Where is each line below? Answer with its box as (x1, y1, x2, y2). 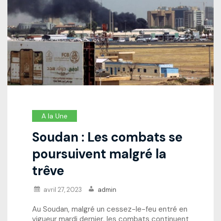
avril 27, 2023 (43, 185, 82, 194)
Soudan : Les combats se (32, 129, 183, 146)
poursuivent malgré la (32, 146, 166, 163)
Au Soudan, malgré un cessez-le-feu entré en (32, 204, 187, 215)
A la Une (41, 111, 68, 121)
